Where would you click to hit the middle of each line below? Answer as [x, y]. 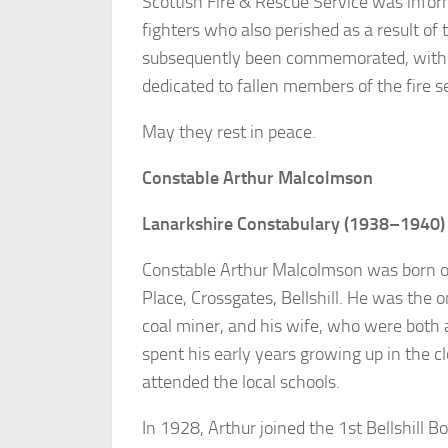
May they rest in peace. [229, 132]
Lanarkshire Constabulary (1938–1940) [293, 224]
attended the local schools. [241, 382]
